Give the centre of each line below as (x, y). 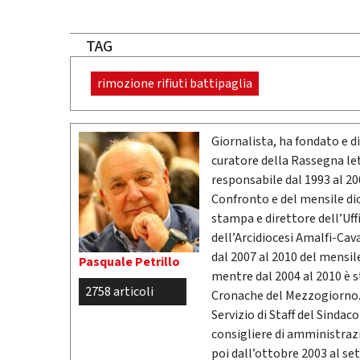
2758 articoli (119, 292)
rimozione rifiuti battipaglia (175, 84)
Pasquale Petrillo (129, 262)
